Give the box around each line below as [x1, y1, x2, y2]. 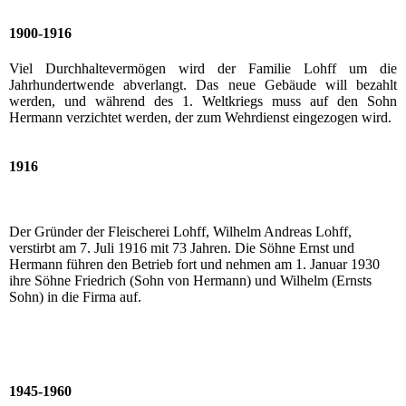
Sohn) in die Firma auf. [9, 289, 141, 305]
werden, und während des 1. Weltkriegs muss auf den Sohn [9, 92, 397, 109]
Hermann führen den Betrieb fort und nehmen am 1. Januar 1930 [9, 256, 380, 273]
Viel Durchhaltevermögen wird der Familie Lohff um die [9, 60, 397, 76]
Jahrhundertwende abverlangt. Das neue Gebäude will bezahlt [9, 76, 397, 92]
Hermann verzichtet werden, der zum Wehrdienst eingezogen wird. [9, 109, 391, 125]
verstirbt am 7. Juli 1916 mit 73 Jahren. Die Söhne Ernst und [9, 240, 354, 256]
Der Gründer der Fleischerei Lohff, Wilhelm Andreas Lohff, [9, 224, 352, 240]
